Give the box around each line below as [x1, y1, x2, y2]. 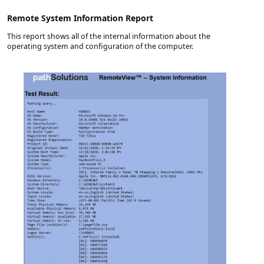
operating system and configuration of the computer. [7, 41, 193, 51]
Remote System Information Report [7, 12, 153, 24]
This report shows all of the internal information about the [7, 31, 210, 41]
